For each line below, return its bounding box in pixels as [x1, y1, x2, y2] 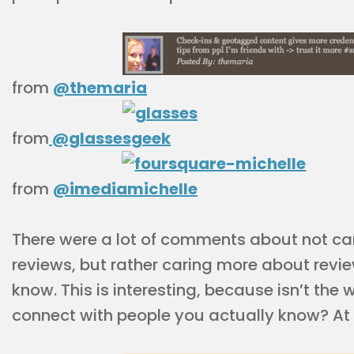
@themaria [53, 77, 147, 99]
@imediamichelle [53, 178, 198, 200]
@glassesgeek [49, 127, 171, 149]
